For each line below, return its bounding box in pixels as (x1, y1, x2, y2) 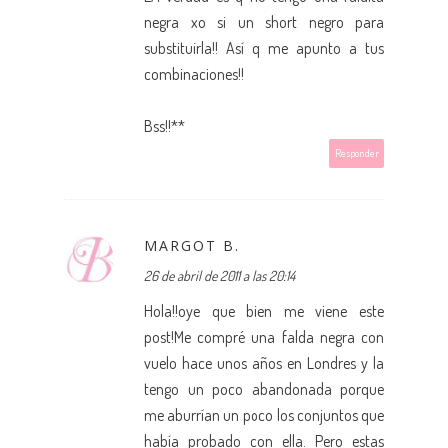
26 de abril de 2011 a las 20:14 (144, 266, 295, 284)
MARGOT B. (144, 235, 240, 255)
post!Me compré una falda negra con (144, 326, 384, 347)
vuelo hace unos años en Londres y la (144, 352, 384, 373)
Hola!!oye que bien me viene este (144, 300, 384, 321)
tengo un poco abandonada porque (144, 378, 384, 399)
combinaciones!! (144, 63, 244, 84)
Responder (335, 145, 379, 160)
